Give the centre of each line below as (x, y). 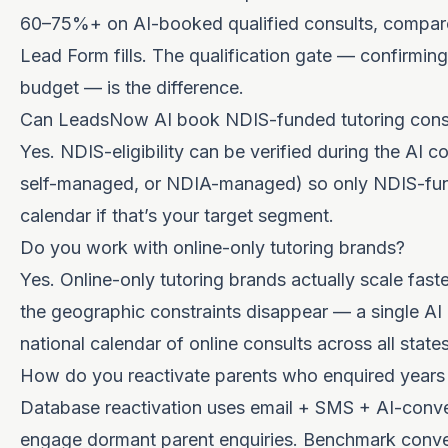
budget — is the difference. (132, 87)
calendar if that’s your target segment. (177, 215)
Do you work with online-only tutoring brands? (212, 247)
